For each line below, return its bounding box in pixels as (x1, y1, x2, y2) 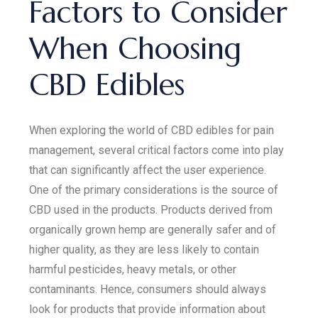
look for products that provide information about (29, 302, 266, 316)
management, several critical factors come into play (29, 143, 285, 157)
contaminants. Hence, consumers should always (29, 283, 267, 296)
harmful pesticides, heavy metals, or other (29, 263, 237, 276)
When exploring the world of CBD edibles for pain (29, 124, 275, 137)
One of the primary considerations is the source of (29, 183, 279, 197)
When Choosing (29, 30, 242, 67)
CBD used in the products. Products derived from (29, 203, 273, 216)
